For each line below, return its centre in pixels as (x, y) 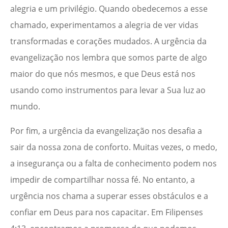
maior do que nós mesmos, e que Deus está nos (103, 74)
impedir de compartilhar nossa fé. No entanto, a (103, 180)
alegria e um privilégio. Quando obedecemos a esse (109, 9)
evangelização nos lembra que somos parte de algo (109, 58)
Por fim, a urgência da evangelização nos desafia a (106, 131)
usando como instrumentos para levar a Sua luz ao (108, 90)
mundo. (25, 107)
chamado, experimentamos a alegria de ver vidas (104, 25)
